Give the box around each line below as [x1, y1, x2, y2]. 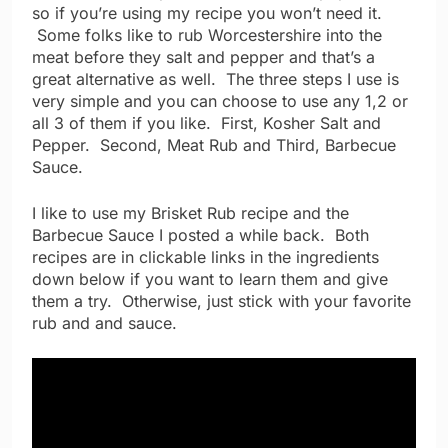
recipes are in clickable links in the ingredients [32, 247, 379, 268]
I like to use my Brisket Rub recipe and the [32, 203, 349, 224]
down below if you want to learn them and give [32, 269, 388, 290]
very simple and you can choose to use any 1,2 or [32, 91, 408, 112]
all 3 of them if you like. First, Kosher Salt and [32, 113, 381, 134]
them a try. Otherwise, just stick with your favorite [32, 291, 411, 312]
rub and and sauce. [32, 313, 177, 334]
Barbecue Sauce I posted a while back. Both [32, 225, 369, 246]
